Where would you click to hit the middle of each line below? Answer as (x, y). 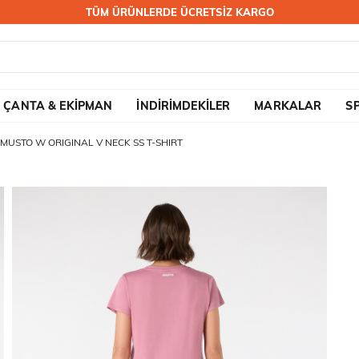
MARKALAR (288, 106)
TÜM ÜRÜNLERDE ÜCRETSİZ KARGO (179, 12)
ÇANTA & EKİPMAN (58, 106)
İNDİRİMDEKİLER (184, 106)
